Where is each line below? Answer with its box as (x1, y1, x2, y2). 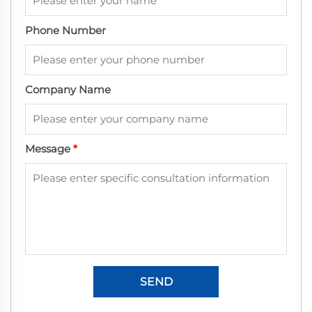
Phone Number (25, 24, 106, 38)
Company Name (25, 83, 111, 97)
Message (25, 142, 73, 156)
